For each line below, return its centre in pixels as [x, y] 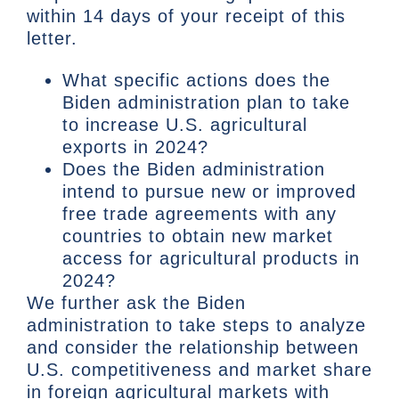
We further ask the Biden [136, 303]
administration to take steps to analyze [196, 326]
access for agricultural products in [211, 259]
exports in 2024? [135, 147]
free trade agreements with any [199, 214]
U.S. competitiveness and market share [199, 370]
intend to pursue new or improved [209, 192]
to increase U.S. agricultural [185, 125]
